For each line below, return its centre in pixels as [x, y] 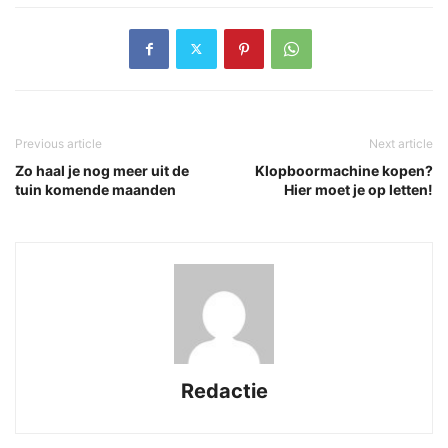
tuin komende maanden [97, 189]
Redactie [224, 390]
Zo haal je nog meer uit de [102, 170]
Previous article [58, 143]
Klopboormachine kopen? [344, 170]
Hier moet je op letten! [358, 189]
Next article [401, 143]
